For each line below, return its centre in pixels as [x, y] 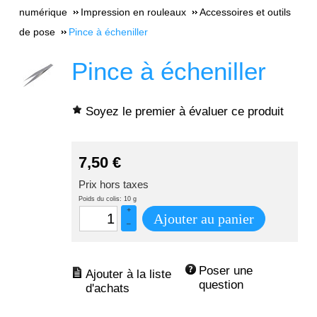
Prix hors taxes [113, 184]
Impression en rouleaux [134, 12]
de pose [38, 32]
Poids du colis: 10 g [107, 199]
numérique [44, 12]
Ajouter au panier [203, 218]
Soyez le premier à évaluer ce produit [184, 111]
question [221, 285]
